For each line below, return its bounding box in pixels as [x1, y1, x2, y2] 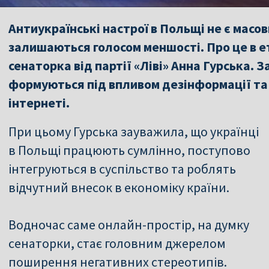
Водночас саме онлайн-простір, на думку [8, 216, 249, 233]
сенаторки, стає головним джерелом [8, 234, 226, 252]
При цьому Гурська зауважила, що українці [8, 122, 259, 140]
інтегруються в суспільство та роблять [8, 160, 236, 177]
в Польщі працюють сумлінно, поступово [8, 141, 250, 159]
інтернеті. [8, 94, 70, 111]
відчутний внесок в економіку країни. [8, 178, 229, 196]
